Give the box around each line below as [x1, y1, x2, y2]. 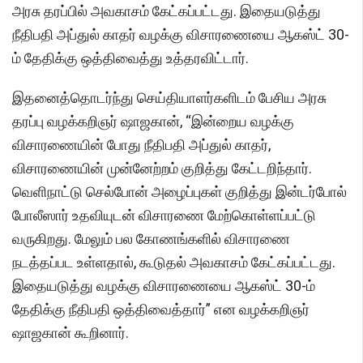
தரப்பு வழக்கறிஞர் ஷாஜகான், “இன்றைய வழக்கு [12, 113, 294, 130]
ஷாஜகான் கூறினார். [12, 324, 129, 342]
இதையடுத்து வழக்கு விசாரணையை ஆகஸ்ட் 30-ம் [12, 277, 315, 295]
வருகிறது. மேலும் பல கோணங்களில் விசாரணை [12, 230, 290, 248]
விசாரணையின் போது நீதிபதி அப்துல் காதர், [12, 136, 271, 154]
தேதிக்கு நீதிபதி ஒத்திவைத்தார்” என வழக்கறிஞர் [12, 301, 310, 318]
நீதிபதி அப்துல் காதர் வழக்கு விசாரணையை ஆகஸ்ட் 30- [12, 26, 349, 44]
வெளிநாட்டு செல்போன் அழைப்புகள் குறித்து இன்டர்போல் [12, 183, 347, 201]
